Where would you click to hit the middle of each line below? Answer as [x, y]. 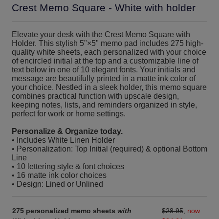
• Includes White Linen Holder [63, 140]
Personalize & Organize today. [67, 131]
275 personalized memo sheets [65, 211]
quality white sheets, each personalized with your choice [109, 52]
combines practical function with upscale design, [95, 96]
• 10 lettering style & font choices [68, 166]
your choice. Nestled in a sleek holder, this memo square [109, 87]
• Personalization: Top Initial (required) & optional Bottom [109, 149]
